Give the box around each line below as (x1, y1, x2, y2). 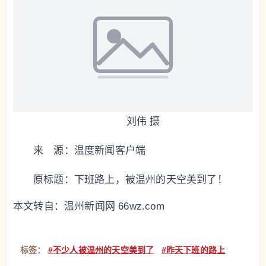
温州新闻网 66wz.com (64, 200, 164, 212)
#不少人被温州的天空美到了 (47, 245, 154, 255)
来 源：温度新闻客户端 (33, 144, 146, 156)
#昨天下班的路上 (161, 245, 226, 255)
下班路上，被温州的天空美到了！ (74, 173, 227, 185)
